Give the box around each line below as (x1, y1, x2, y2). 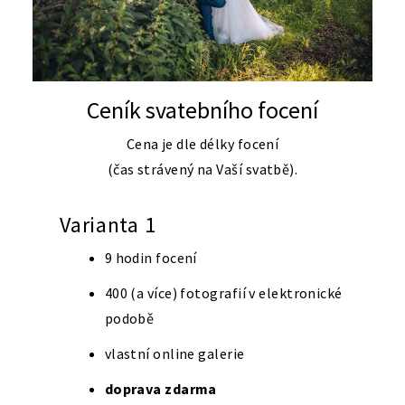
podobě (104, 309, 155, 328)
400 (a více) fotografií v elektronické (104, 284, 343, 303)
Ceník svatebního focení (87, 94, 318, 125)
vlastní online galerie (104, 344, 245, 363)
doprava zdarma (104, 380, 217, 399)
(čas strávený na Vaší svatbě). (107, 159, 298, 178)
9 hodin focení (104, 248, 197, 267)
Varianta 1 (60, 210, 156, 239)
